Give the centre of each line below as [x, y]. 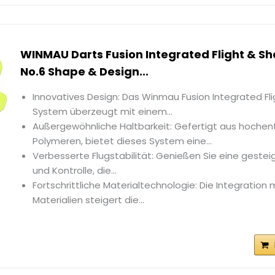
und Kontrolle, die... [75, 171]
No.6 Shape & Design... [85, 72]
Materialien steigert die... [89, 200]
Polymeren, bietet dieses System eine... [122, 141]
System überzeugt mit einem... [103, 112]
